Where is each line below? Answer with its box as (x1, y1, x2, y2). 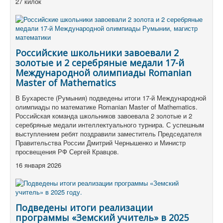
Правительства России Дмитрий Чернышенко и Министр (15, 138, 186, 148)
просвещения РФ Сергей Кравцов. (15, 147, 119, 157)
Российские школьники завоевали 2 (15, 47, 179, 59)
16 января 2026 (15, 160, 61, 170)
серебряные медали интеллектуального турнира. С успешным (15, 120, 204, 130)
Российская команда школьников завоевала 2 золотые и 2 (15, 111, 192, 121)
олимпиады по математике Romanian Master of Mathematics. (15, 102, 198, 112)
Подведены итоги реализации (15, 202, 153, 214)
